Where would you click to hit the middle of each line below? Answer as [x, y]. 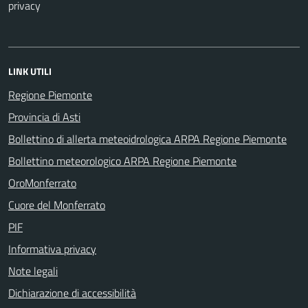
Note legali [33, 271]
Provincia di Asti [44, 117]
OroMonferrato [42, 183]
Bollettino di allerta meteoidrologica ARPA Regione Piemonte [147, 139]
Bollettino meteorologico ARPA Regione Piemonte [122, 161]
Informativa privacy [52, 249]
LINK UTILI [30, 71]
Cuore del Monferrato [57, 205]
